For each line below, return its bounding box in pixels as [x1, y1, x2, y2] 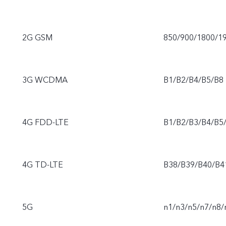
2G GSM [22, 32, 52, 44]
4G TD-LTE [22, 159, 63, 171]
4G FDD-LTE [22, 117, 69, 129]
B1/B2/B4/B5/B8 [163, 75, 223, 86]
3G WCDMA [22, 75, 68, 86]
